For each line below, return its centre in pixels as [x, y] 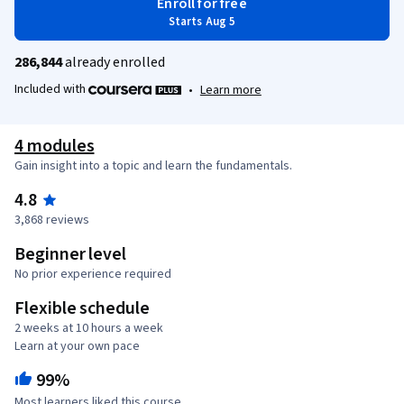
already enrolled [114, 62]
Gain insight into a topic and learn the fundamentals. [153, 165]
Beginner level [71, 254]
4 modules [55, 146]
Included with [51, 89]
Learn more [230, 90]
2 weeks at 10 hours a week [89, 328]
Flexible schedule [82, 308]
